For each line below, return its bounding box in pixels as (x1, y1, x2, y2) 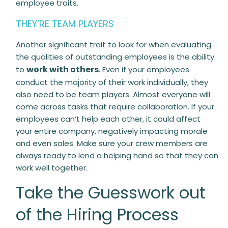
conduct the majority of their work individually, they (16, 77, 208, 88)
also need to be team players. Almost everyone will (16, 89, 210, 100)
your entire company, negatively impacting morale (16, 126, 208, 136)
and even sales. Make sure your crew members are (16, 138, 208, 149)
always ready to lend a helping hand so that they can (16, 150, 218, 161)
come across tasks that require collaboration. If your (16, 101, 214, 112)
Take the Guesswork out (16, 181, 206, 204)
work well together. (16, 162, 88, 173)
